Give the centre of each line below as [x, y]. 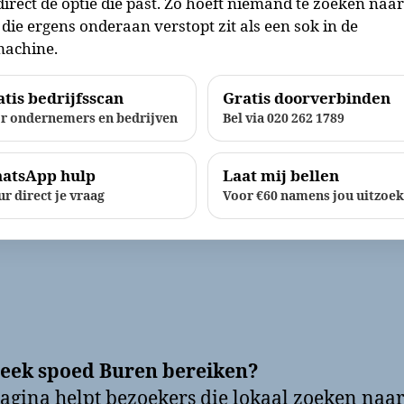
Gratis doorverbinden [307, 98]
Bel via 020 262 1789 [284, 118]
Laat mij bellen [281, 176]
